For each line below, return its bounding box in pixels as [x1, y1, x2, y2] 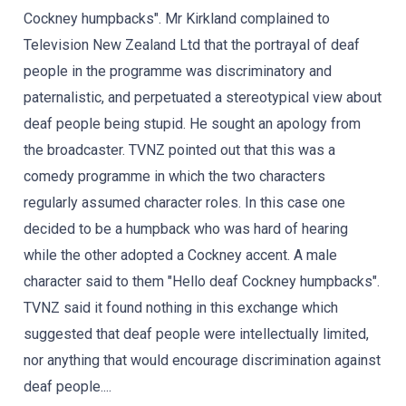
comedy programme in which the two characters [24, 168, 325, 185]
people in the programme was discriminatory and [24, 63, 332, 80]
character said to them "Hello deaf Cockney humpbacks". [24, 273, 380, 290]
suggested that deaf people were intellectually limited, [24, 325, 369, 343]
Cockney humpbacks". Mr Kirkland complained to [24, 10, 330, 27]
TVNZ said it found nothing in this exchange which [24, 299, 338, 316]
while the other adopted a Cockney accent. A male [24, 246, 337, 264]
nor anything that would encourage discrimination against [24, 352, 381, 369]
